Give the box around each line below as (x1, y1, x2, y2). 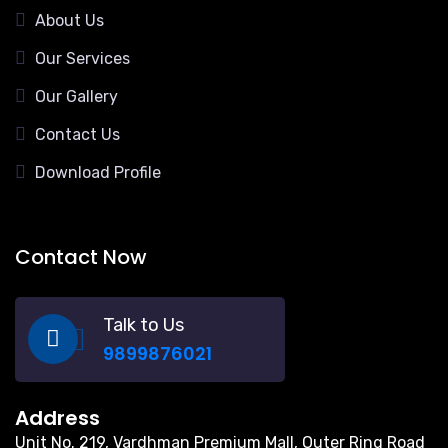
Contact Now (15, 243, 147, 272)
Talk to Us (103, 314, 184, 337)
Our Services (35, 49, 130, 69)
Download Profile (35, 163, 161, 183)
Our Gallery (35, 87, 118, 107)
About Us (35, 11, 104, 31)
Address (15, 404, 100, 433)
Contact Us (35, 125, 120, 145)
